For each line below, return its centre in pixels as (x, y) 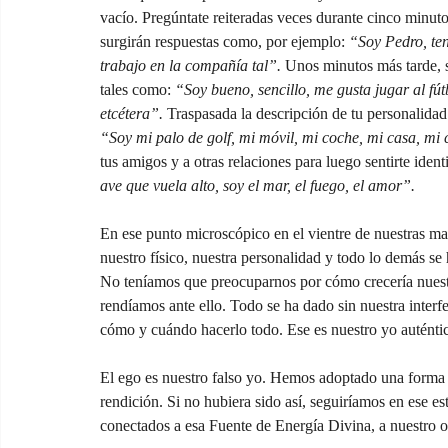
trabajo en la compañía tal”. (190, 66)
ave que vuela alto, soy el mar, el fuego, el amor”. (257, 186)
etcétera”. (131, 114)
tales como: (137, 90)
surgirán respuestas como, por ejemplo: (224, 42)
